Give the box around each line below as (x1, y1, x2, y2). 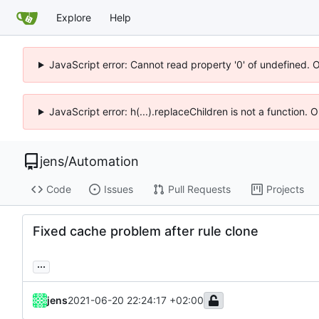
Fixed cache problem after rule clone (33, 223, 258, 239)
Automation (68, 154, 139, 169)
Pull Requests (167, 183, 231, 196)
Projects (266, 183, 304, 196)
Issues (103, 183, 133, 196)
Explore (56, 11, 91, 23)
